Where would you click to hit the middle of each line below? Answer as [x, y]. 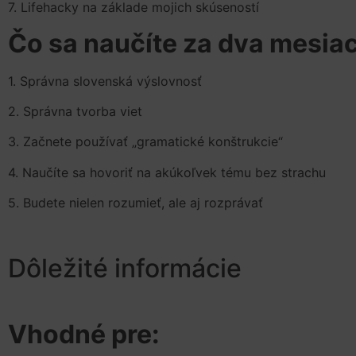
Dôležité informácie [125, 268]
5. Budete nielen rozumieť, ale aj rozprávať [135, 203]
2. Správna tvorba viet [75, 112]
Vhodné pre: [84, 334]
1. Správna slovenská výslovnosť [105, 81]
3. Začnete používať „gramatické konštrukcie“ [145, 142]
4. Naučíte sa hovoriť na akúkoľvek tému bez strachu [167, 172]
